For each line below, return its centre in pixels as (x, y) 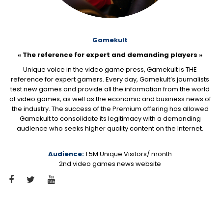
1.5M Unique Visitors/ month (128, 154)
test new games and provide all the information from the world (110, 89)
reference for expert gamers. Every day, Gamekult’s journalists (110, 80)
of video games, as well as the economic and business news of (110, 99)
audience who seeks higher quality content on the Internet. (110, 129)
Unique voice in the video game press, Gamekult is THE (110, 70)
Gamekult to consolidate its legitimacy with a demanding (110, 119)
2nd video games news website (110, 164)
